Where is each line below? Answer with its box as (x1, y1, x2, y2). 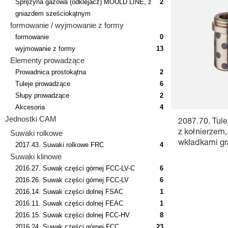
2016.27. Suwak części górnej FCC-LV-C (15, 164, 135, 172)
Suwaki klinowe (10, 152, 62, 161)
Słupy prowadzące (15, 91, 69, 99)
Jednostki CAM (5, 114, 56, 123)
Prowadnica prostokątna (15, 68, 86, 76)
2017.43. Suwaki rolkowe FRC (15, 140, 104, 149)
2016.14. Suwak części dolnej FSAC (15, 187, 123, 195)
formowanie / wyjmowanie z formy (10, 20, 124, 30)
